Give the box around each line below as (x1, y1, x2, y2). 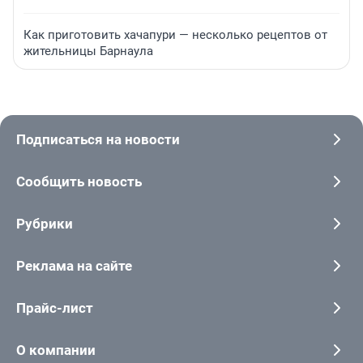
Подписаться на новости (16, 131, 180, 148)
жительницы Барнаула (23, 44, 153, 59)
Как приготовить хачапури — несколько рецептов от (23, 28, 327, 43)
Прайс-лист (16, 300, 93, 317)
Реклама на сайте (16, 258, 132, 275)
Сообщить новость (16, 173, 142, 190)
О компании (16, 342, 96, 359)
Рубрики (16, 216, 73, 233)
